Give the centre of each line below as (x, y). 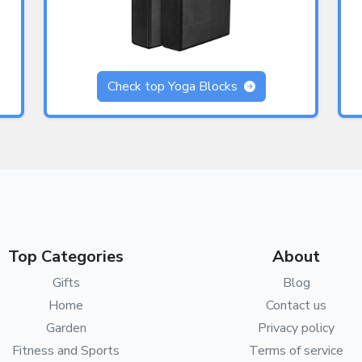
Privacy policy (296, 328)
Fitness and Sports (66, 351)
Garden (66, 328)
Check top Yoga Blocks (174, 87)
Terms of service (296, 351)
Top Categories (66, 257)
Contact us (296, 306)
